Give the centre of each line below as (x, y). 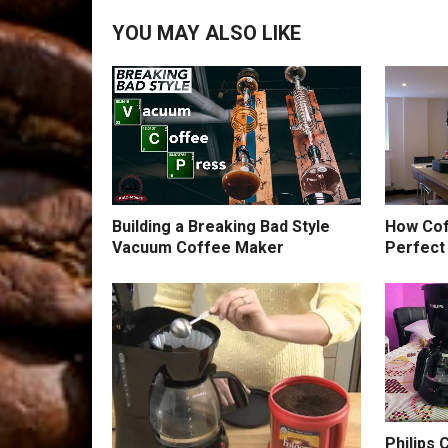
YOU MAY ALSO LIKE (206, 33)
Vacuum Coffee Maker (198, 248)
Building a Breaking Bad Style (221, 227)
